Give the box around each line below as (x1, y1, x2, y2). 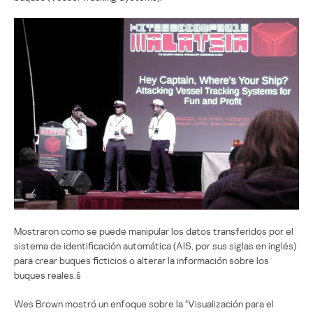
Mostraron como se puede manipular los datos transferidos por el (14, 224, 293, 237)
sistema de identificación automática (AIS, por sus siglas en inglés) (14, 239, 296, 252)
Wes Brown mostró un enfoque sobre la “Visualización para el (14, 297, 274, 310)
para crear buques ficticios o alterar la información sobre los (14, 254, 269, 266)
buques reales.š (14, 268, 81, 281)
